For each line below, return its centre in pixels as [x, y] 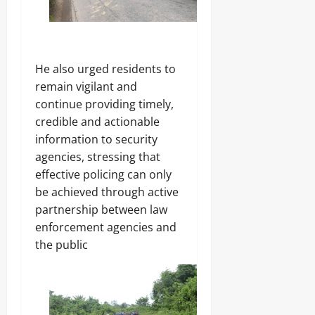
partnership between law [101, 210]
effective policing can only [103, 175]
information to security [96, 140]
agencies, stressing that [98, 157]
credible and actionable [97, 122]
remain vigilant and [86, 87]
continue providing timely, [104, 104]
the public [62, 245]
